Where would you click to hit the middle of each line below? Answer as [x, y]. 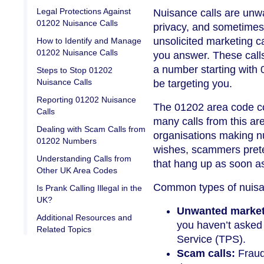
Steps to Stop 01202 [75, 70]
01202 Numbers [67, 141]
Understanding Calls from [84, 158]
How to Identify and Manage [89, 40]
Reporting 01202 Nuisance [86, 99]
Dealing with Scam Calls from [91, 129]
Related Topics [64, 229]
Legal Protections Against [84, 11]
